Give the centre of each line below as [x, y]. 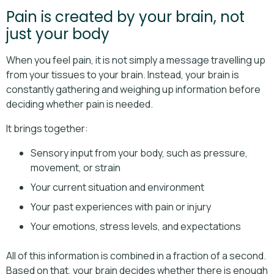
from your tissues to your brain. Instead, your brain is [123, 74]
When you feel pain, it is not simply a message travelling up [136, 60]
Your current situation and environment [117, 187]
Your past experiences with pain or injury [121, 206]
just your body [58, 34]
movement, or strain [76, 167]
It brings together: [47, 128]
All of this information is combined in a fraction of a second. [136, 255]
